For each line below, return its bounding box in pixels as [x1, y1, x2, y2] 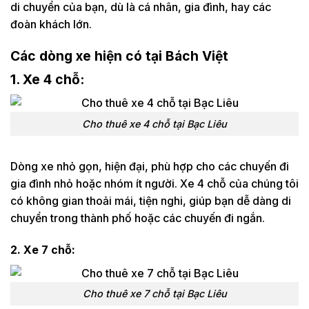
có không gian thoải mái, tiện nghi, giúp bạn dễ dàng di [10, 193, 291, 208]
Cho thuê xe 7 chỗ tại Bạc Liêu [82, 288, 227, 300]
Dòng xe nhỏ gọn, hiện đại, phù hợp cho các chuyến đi [10, 159, 289, 173]
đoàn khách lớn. [10, 17, 92, 32]
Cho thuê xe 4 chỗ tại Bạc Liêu [82, 118, 227, 130]
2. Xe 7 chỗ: [10, 242, 75, 257]
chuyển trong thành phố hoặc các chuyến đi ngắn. [10, 210, 265, 225]
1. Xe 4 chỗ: [10, 70, 84, 88]
